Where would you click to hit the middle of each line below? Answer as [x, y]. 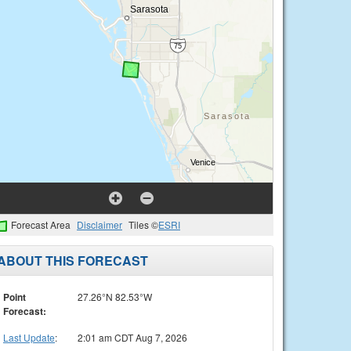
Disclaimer [100, 224]
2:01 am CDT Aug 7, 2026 [132, 337]
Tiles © [143, 224]
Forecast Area [41, 224]
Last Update [29, 337]
